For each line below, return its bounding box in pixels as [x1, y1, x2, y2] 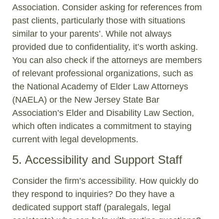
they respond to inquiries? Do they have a [12, 189, 175, 199]
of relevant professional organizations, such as [12, 68, 193, 78]
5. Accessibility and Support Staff [12, 153, 182, 167]
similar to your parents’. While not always [12, 28, 172, 39]
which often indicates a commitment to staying [12, 121, 192, 131]
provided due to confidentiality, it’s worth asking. [12, 42, 198, 52]
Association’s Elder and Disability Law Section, [12, 108, 194, 118]
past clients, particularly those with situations [12, 15, 185, 25]
